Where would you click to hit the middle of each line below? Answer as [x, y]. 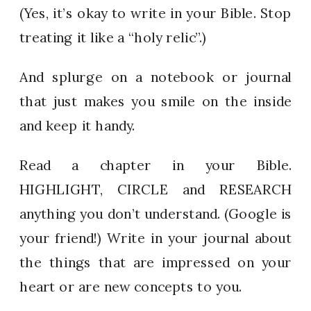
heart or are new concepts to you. [131, 287]
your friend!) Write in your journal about [156, 238]
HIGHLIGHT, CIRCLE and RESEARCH [156, 190]
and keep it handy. [77, 125]
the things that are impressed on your [156, 262]
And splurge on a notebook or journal [156, 77]
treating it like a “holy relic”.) [114, 37]
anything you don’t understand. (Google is [156, 214]
